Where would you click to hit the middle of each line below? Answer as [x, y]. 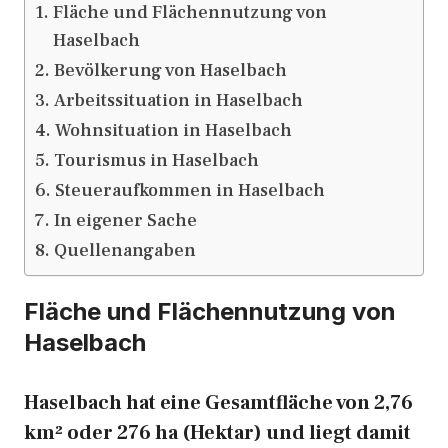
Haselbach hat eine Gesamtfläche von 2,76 [218, 403]
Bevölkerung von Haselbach [170, 70]
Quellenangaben [124, 250]
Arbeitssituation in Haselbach [178, 100]
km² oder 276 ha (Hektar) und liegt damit [217, 433]
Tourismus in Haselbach [156, 160]
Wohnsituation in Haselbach [173, 130]
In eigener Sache [125, 220]
